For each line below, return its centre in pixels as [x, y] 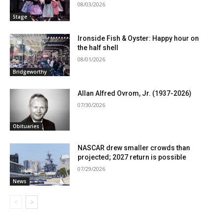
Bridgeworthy [30, 71]
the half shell [98, 48]
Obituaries [26, 126]
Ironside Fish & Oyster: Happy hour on [138, 39]
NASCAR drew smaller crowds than [134, 148]
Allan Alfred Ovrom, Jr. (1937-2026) [135, 93]
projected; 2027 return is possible [132, 157]
